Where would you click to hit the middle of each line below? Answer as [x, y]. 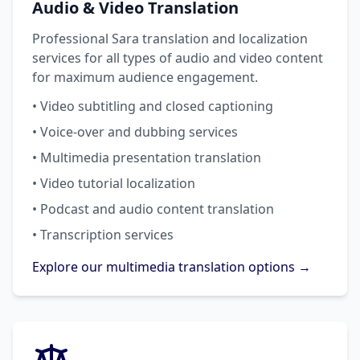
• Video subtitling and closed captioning [153, 106]
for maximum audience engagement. [145, 77]
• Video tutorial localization [114, 183]
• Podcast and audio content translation [153, 209]
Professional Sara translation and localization [170, 39]
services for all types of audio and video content [178, 58]
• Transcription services [103, 235]
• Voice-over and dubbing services [135, 132]
